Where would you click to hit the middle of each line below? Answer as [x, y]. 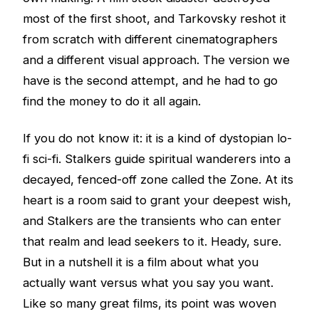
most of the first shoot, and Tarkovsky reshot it [155, 19]
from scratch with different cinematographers [150, 40]
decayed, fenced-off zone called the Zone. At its [158, 179]
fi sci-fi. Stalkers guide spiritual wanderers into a [157, 158]
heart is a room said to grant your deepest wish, [157, 200]
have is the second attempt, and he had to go [150, 81]
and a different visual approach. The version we [156, 60]
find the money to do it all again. [112, 101]
